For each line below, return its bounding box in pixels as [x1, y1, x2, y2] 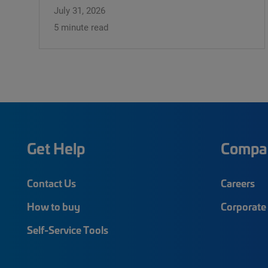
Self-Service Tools [27, 222, 108, 236]
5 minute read [54, 20, 108, 33]
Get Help [27, 137, 85, 159]
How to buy [27, 199, 80, 213]
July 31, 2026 [54, 4, 105, 16]
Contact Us [27, 175, 76, 190]
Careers [220, 175, 255, 190]
